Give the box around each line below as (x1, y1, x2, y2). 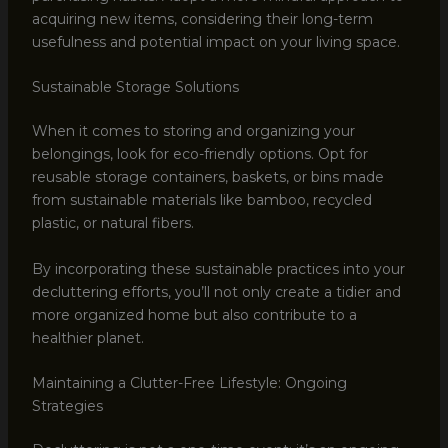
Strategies (31, 397, 103, 416)
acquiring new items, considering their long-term (31, 9, 373, 28)
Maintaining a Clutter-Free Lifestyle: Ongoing (31, 374, 347, 393)
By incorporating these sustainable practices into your (31, 259, 405, 278)
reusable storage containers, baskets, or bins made (31, 168, 384, 187)
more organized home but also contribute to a (31, 305, 357, 324)
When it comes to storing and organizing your (31, 122, 355, 141)
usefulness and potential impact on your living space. (31, 32, 400, 51)
